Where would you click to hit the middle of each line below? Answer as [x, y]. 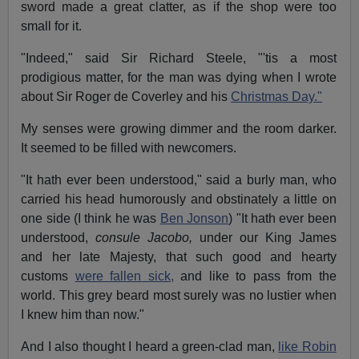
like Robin [307, 346]
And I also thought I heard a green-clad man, [150, 346]
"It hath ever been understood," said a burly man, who [179, 179]
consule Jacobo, [141, 237]
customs [48, 276]
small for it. [52, 26]
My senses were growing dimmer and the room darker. [179, 128]
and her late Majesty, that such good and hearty [179, 256]
